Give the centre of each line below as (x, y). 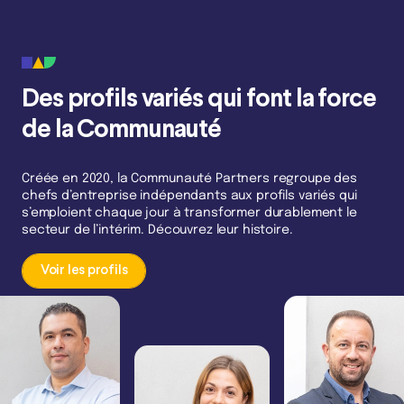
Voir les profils (84, 271)
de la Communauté (122, 131)
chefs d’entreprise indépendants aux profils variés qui (189, 195)
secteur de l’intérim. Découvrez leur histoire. (157, 230)
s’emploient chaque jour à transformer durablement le (189, 212)
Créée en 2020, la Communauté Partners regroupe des (189, 178)
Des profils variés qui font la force (199, 100)
